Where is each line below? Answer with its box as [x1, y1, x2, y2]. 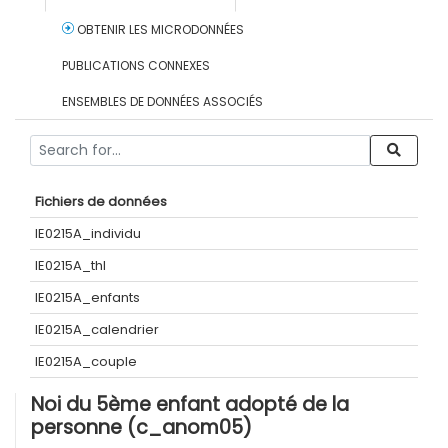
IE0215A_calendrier [35, 320, 159, 340]
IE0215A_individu [35, 224, 141, 244]
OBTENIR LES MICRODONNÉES [74, 21, 244, 39]
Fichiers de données [35, 192, 167, 212]
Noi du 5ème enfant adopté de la [31, 391, 349, 419]
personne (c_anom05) [31, 414, 252, 442]
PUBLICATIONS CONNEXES [62, 57, 210, 75]
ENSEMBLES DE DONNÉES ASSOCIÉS [62, 93, 263, 111]
